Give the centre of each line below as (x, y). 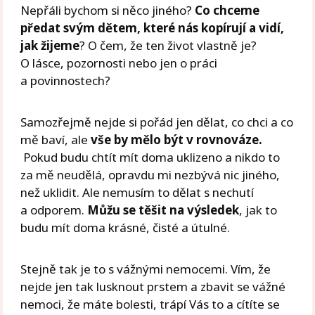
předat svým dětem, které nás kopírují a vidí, (153, 28)
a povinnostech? (66, 81)
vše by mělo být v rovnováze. (177, 140)
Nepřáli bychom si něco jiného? (108, 11)
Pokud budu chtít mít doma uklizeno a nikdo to (150, 157)
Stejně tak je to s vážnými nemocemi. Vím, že (146, 269)
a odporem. (54, 210)
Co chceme (227, 11)
